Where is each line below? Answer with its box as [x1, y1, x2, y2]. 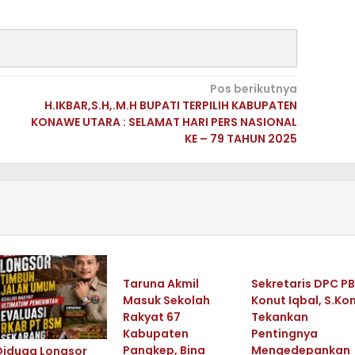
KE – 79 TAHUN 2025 [184, 131, 297, 147]
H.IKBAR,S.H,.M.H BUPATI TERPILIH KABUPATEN [44, 97, 297, 113]
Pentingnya [250, 326, 318, 342]
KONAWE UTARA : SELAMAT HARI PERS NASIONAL [30, 114, 297, 130]
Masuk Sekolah [122, 292, 210, 308]
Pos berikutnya [209, 81, 297, 97]
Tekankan [250, 309, 308, 325]
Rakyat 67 [122, 309, 181, 325]
